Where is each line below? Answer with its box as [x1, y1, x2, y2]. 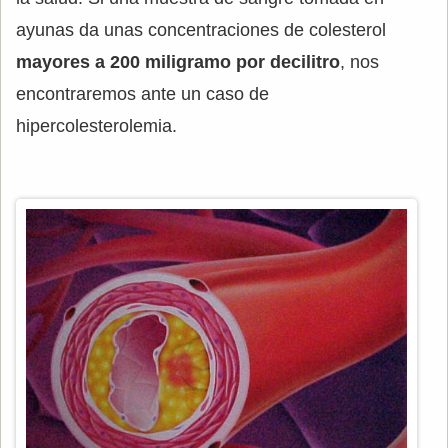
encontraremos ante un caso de [16, 84, 269, 104]
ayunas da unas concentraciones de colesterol [16, 20, 386, 40]
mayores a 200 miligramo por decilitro [16, 52, 340, 72]
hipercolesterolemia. [16, 116, 177, 136]
